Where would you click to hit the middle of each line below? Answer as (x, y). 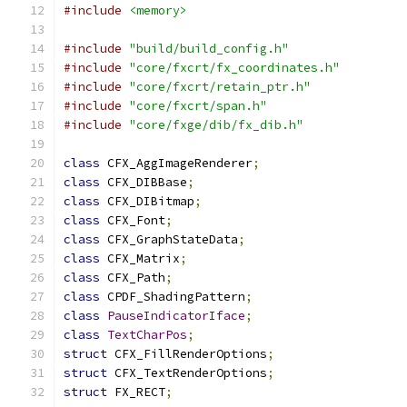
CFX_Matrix (140, 258)
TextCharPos (147, 335)
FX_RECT (136, 392)
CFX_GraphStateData (169, 239)
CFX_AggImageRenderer (176, 163)
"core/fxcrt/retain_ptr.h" (220, 87)
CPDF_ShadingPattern (173, 297)
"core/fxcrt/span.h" (198, 106)
